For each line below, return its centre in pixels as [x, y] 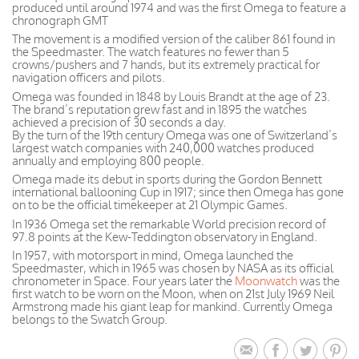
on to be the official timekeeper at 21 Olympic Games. [150, 205]
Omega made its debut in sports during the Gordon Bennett [167, 179]
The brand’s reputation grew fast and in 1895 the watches [159, 109]
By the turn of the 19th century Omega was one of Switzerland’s [175, 135]
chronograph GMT [60, 20]
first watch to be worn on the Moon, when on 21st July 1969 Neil [173, 294]
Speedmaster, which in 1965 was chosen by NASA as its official [173, 268]
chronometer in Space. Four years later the [123, 281]
